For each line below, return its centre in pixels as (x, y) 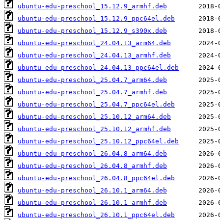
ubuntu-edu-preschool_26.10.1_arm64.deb (92, 191)
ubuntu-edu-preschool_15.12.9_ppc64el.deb (96, 19)
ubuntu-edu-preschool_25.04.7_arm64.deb (92, 80)
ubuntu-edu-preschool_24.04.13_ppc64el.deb (98, 68)
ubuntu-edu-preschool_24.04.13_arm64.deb (94, 43)
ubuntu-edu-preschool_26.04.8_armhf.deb (92, 166)
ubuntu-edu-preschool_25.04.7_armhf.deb (92, 92)
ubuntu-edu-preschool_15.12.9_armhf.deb (92, 6)
